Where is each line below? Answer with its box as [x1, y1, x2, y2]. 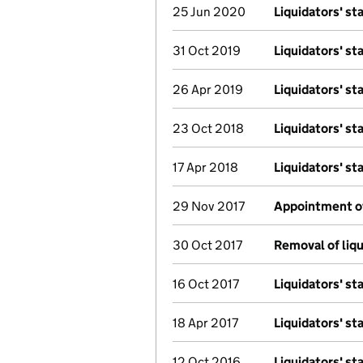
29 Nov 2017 [173, 199, 245, 214]
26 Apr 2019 [173, 82, 243, 97]
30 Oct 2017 [173, 237, 242, 253]
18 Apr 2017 [173, 315, 238, 331]
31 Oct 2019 [173, 43, 241, 58]
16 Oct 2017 [173, 276, 239, 292]
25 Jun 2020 [173, 4, 246, 19]
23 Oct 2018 [173, 121, 244, 136]
